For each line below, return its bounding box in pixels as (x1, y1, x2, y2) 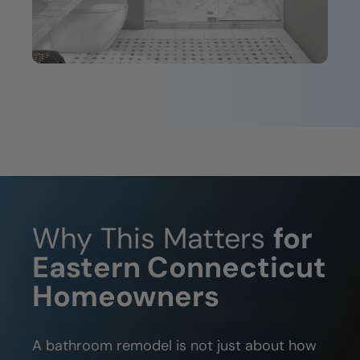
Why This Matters (32, 219, 273, 258)
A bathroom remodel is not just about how (32, 336, 317, 356)
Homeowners (32, 277, 219, 316)
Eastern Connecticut (32, 248, 326, 287)
